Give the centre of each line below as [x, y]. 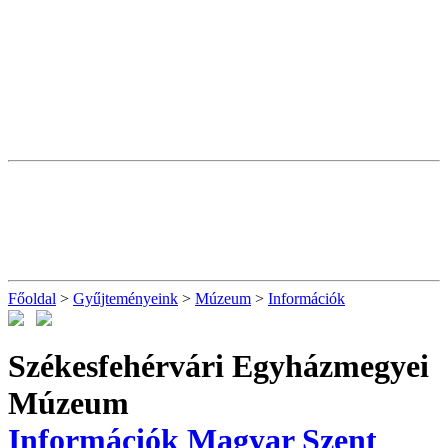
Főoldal [32, 298]
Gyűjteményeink [125, 298]
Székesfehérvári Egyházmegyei [218, 365]
